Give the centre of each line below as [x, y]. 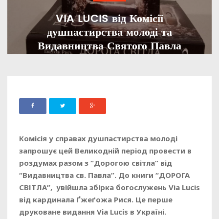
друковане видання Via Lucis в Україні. [94, 212]
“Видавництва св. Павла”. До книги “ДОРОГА [104, 175]
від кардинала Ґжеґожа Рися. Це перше [96, 199]
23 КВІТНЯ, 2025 [111, 63]
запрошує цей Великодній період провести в [105, 151]
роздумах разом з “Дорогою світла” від [96, 163]
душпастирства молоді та [109, 33]
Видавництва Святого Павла [109, 46]
